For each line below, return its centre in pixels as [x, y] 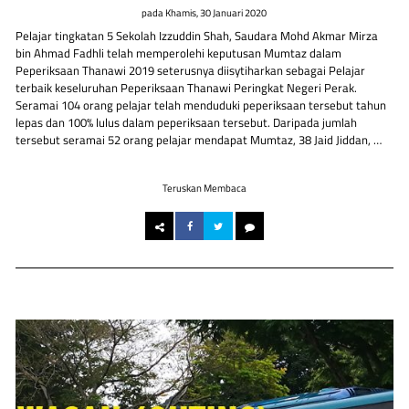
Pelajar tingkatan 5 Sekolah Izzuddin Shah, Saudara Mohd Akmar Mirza [197, 36]
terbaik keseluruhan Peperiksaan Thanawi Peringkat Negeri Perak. [187, 88]
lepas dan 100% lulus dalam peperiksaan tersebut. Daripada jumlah [187, 123]
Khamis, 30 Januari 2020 [216, 12]
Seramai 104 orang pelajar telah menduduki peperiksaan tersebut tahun [201, 105]
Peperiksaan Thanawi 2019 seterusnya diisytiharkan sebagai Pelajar [191, 71]
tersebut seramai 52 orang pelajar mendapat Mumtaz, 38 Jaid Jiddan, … [199, 140]
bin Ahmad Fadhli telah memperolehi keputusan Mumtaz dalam [179, 53]
